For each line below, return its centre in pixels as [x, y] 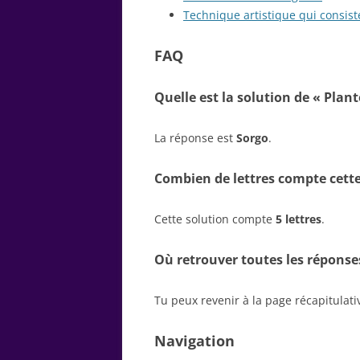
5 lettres [299, 219]
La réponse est [195, 137]
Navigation [194, 340]
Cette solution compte [215, 219]
